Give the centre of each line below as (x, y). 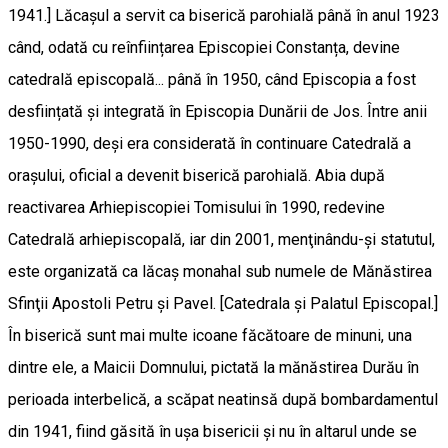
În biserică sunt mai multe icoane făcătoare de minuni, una (210, 335)
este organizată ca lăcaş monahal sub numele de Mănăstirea (220, 271)
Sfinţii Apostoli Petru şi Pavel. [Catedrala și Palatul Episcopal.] (223, 303)
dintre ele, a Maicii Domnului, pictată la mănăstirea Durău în (213, 367)
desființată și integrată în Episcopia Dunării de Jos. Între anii (217, 111)
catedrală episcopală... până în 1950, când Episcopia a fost (212, 79)
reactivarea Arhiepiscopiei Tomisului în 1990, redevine (196, 207)
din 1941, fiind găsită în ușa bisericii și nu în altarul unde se (212, 431)
